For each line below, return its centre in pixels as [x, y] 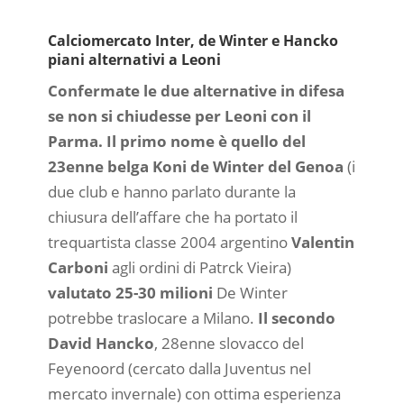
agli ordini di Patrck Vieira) [199, 267]
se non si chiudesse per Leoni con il [179, 115]
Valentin [322, 242]
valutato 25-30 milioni [132, 292]
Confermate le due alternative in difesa [196, 90]
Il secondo [296, 317]
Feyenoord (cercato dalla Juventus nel [179, 368]
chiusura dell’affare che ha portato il [172, 216]
